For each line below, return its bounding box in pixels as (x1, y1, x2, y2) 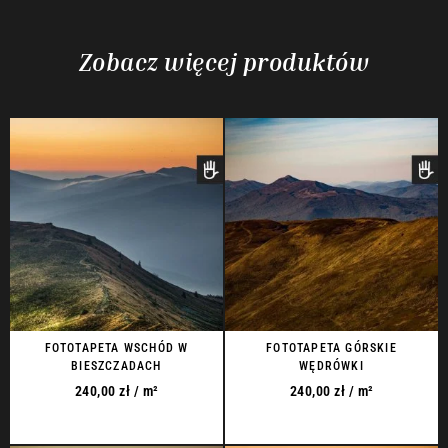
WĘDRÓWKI (299, 359, 364, 374)
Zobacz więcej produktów (78, 48, 370, 77)
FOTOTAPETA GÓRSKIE (266, 341, 397, 356)
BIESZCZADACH (71, 359, 162, 374)
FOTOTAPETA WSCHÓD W (44, 341, 189, 356)
